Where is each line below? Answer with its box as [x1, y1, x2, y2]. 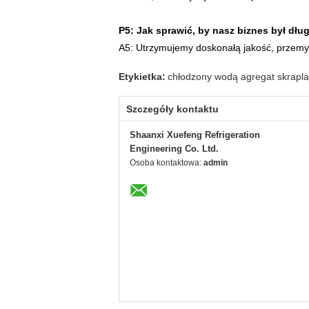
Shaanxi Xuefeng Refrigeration [130, 130, 260, 140]
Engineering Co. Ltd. [130, 143, 219, 154]
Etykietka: [119, 71, 166, 82]
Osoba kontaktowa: [130, 158, 203, 168]
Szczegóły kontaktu [126, 103, 219, 114]
